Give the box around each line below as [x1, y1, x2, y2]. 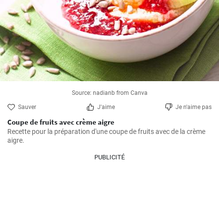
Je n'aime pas [175, 104, 212, 110]
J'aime [97, 104, 115, 110]
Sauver [18, 104, 36, 110]
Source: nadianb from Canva [71, 89, 148, 96]
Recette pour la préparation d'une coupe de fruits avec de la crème [7, 128, 205, 135]
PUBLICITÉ [94, 153, 125, 161]
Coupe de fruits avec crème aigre [7, 117, 114, 127]
